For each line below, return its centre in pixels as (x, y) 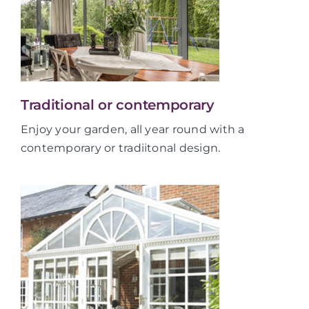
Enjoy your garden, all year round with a (132, 129)
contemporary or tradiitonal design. (120, 148)
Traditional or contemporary (117, 104)
